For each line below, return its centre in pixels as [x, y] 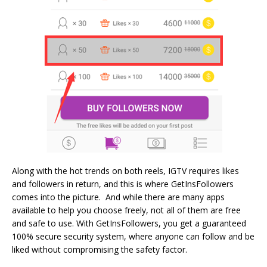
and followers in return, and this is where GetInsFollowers [123, 184]
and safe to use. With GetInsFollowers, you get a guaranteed [129, 223]
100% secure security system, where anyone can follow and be [133, 236]
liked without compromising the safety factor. [100, 249]
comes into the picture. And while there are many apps [118, 197]
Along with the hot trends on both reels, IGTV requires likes [125, 170]
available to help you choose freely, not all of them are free [126, 210]
